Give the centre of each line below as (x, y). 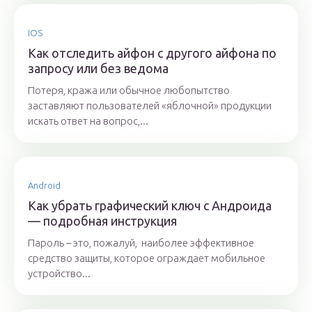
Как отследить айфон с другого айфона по (152, 53)
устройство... (59, 274)
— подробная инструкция (102, 221)
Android (44, 186)
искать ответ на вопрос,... (88, 121)
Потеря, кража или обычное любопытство (129, 91)
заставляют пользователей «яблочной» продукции (150, 106)
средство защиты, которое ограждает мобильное (147, 258)
